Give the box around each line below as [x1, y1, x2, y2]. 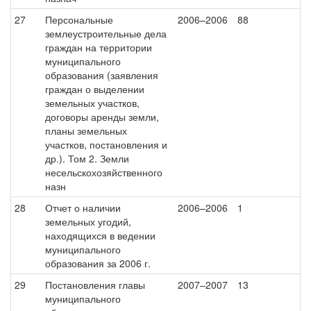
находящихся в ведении [45, 228, 155, 242]
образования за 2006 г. [45, 256, 151, 270]
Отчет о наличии [45, 201, 121, 215]
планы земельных [45, 124, 127, 137]
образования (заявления [45, 68, 158, 82]
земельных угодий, [45, 215, 131, 228]
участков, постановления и [45, 137, 167, 151]
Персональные [45, 12, 113, 26]
